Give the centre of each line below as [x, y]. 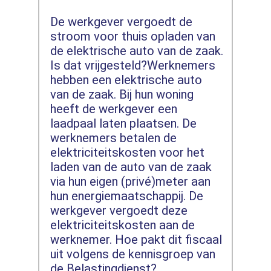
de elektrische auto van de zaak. [136, 51]
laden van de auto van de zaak [131, 167]
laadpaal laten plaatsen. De [123, 123]
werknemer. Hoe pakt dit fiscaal [136, 239]
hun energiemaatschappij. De [126, 196]
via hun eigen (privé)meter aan [130, 181]
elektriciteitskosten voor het [127, 152]
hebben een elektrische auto [126, 80]
